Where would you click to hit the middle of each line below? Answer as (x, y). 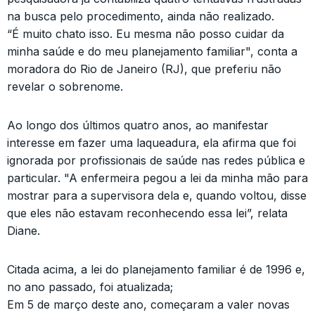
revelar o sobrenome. (65, 86)
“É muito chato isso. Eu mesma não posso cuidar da (146, 34)
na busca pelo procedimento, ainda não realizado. (141, 16)
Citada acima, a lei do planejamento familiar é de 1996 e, (156, 269)
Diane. (24, 231)
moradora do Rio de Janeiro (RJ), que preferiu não (144, 69)
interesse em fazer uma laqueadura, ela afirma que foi (152, 143)
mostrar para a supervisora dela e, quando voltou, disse (157, 195)
